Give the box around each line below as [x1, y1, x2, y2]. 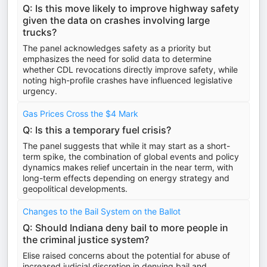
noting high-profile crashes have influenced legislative [23, 75, 232, 85]
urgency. [23, 86, 57, 96]
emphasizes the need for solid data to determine [23, 54, 212, 64]
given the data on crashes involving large [23, 14, 210, 26]
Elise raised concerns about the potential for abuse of [23, 250, 230, 260]
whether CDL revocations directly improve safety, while [23, 64, 238, 74]
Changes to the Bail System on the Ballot [23, 206, 181, 216]
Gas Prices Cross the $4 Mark [23, 108, 138, 119]
